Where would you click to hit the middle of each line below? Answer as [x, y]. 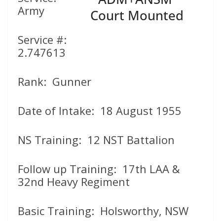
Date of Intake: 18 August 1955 [100, 110]
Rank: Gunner [55, 81]
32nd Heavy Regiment [74, 181]
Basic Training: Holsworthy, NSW [103, 210]
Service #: [44, 39]
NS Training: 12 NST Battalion [96, 139]
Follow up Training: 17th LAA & [99, 168]
